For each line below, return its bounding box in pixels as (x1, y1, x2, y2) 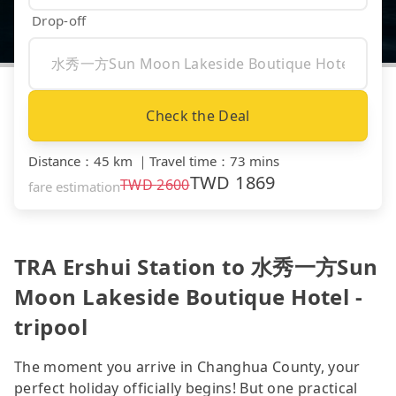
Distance (28, 151, 80, 170)
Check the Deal (146, 105, 250, 126)
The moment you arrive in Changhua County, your (14, 356, 361, 377)
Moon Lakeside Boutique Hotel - (14, 281, 363, 311)
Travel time (149, 151, 217, 170)
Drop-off (32, 11, 87, 29)
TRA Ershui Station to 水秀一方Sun (14, 251, 378, 281)
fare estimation (28, 177, 120, 195)
